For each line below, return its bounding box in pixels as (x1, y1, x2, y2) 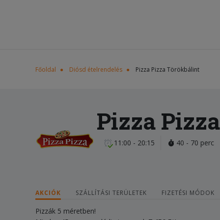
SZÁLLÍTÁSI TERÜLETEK (76, 189, 147, 197)
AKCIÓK (35, 189, 61, 197)
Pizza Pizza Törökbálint (136, 65, 199, 74)
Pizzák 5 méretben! (35, 206, 96, 216)
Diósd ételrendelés (69, 65, 122, 74)
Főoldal (35, 65, 56, 74)
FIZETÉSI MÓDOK (162, 189, 215, 197)
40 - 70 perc (174, 138, 214, 147)
